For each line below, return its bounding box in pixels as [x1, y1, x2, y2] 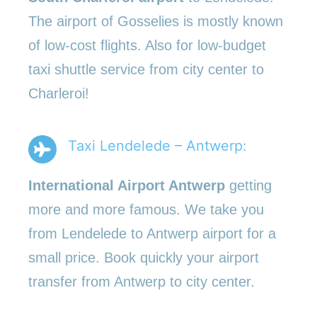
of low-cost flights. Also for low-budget [28, 37, 266, 53]
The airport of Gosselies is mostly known [28, 13, 283, 29]
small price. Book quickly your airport [28, 249, 259, 265]
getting [229, 177, 272, 193]
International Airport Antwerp [28, 177, 229, 193]
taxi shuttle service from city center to [28, 61, 264, 77]
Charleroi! [28, 85, 89, 101]
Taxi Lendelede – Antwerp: [68, 137, 247, 154]
